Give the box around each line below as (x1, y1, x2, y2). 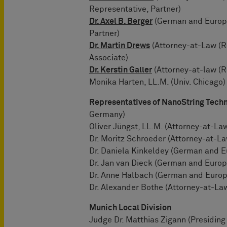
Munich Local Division (89, 203, 171, 212)
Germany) (89, 110, 125, 119)
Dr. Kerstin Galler (89, 65, 152, 74)
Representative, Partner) (89, 5, 181, 13)
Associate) (89, 53, 128, 62)
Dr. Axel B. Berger (89, 17, 153, 25)
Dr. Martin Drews (89, 41, 150, 50)
